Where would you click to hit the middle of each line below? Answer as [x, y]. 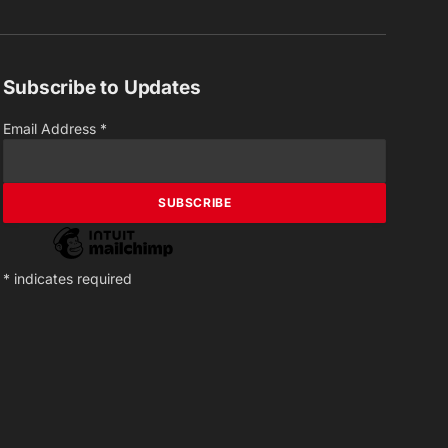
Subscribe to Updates [102, 88]
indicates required [71, 279]
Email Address [52, 129]
